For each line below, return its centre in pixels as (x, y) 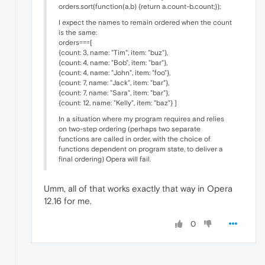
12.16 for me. (68, 201)
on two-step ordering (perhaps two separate (130, 129)
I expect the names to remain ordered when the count (145, 22)
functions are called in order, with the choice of (135, 139)
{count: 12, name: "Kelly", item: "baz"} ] (118, 103)
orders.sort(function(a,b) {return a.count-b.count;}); (140, 6)
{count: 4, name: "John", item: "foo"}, (114, 72)
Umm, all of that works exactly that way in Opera (138, 188)
